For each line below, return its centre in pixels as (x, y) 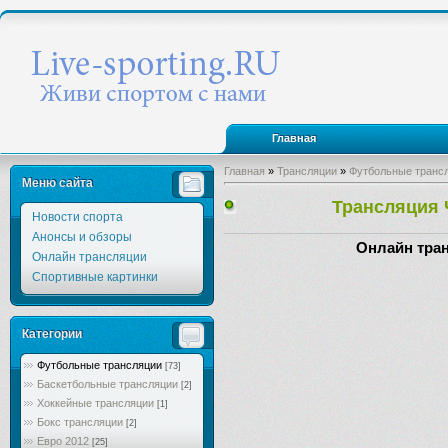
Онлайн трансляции (89, 257)
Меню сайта (57, 183)
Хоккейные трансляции (95, 403)
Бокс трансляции (80, 422)
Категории (52, 334)
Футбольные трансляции (99, 365)
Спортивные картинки (94, 277)
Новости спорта (77, 217)
